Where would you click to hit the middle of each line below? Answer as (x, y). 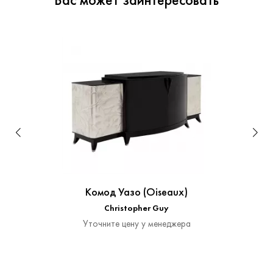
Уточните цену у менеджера (136, 224)
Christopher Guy (136, 208)
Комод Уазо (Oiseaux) (136, 193)
